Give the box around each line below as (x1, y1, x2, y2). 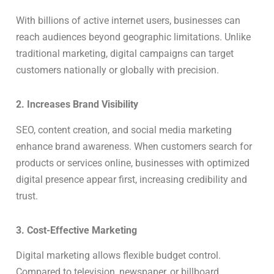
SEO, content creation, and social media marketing (16, 124, 232, 136)
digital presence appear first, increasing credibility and (16, 173, 247, 185)
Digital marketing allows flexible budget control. (16, 250, 221, 262)
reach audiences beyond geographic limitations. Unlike (16, 31, 251, 43)
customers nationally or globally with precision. (16, 64, 219, 76)
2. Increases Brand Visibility (16, 98, 138, 110)
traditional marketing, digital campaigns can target (16, 48, 234, 60)
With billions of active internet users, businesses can (16, 15, 240, 27)
